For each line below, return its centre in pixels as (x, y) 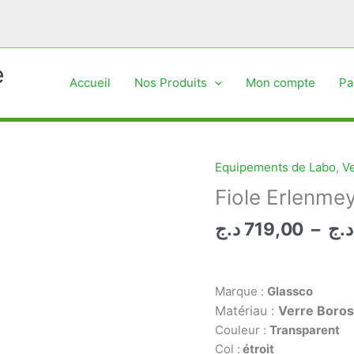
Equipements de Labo (275, 167)
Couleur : (242, 330)
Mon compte (280, 83)
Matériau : (247, 310)
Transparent (305, 330)
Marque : (241, 291)
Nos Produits (170, 83)
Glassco (290, 291)
